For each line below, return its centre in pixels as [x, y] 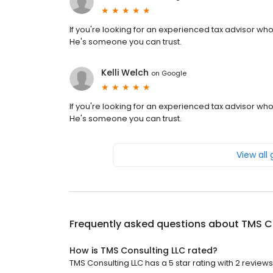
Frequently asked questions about [155, 224]
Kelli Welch [125, 73]
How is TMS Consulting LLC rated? [144, 251]
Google [174, 73]
